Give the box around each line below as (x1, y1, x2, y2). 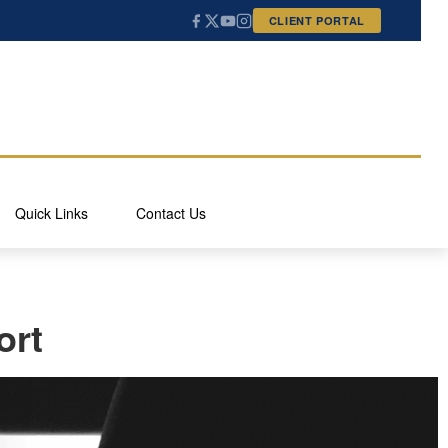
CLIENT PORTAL (268, 13, 366, 28)
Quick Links (15, 203, 88, 223)
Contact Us (136, 203, 206, 223)
